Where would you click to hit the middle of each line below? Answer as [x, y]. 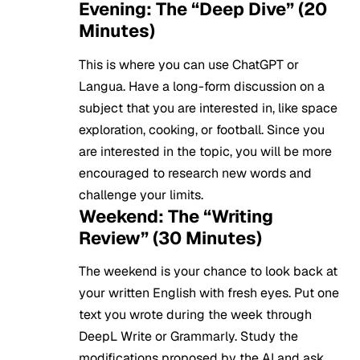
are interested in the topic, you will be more [205, 151]
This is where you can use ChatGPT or [189, 64]
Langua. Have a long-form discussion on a [202, 86]
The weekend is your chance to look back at [208, 272]
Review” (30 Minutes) [170, 237]
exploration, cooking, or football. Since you [202, 129]
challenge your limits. [141, 194]
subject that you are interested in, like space [208, 108]
